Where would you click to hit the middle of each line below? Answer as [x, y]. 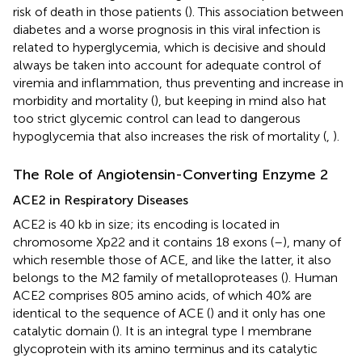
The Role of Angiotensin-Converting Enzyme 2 [170, 174]
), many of [312, 242]
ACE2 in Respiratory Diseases [101, 200]
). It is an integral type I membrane [214, 330]
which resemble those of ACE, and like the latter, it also [172, 259]
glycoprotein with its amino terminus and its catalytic [165, 348]
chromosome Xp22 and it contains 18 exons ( [143, 242]
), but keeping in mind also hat [240, 100]
